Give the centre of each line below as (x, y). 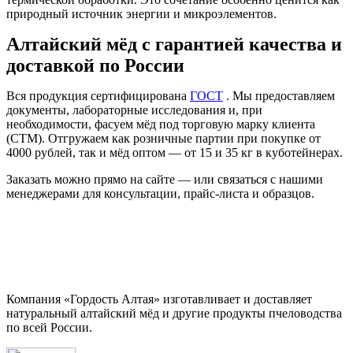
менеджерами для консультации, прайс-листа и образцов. (160, 193)
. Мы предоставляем (279, 95)
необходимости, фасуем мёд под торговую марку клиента (161, 124)
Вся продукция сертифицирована (98, 95)
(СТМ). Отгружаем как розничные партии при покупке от (163, 138)
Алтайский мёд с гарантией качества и (174, 44)
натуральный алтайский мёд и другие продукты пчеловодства (174, 313)
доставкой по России (95, 65)
